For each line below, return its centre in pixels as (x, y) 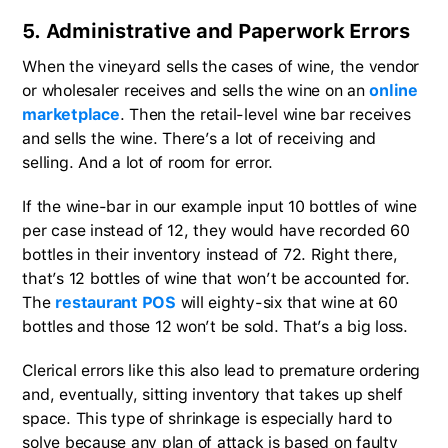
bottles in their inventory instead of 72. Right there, (210, 254)
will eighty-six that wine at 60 (286, 302)
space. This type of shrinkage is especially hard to (207, 418)
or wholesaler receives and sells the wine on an (196, 90)
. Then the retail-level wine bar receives (265, 114)
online (393, 90)
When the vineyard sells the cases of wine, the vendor (221, 66)
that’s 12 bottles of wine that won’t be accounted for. (216, 278)
